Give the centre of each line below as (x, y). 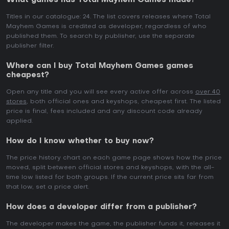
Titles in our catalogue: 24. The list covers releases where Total (108, 17)
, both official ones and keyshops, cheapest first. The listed (124, 102)
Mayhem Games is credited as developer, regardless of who (106, 27)
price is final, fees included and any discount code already (104, 111)
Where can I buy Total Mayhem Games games (100, 66)
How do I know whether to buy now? (80, 141)
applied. (19, 121)
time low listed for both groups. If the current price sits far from (110, 177)
